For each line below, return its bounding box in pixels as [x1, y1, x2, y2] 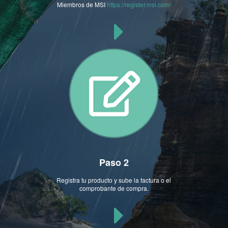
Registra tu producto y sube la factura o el [56, 176, 172, 185]
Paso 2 [99, 155, 129, 169]
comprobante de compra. [79, 184, 149, 193]
